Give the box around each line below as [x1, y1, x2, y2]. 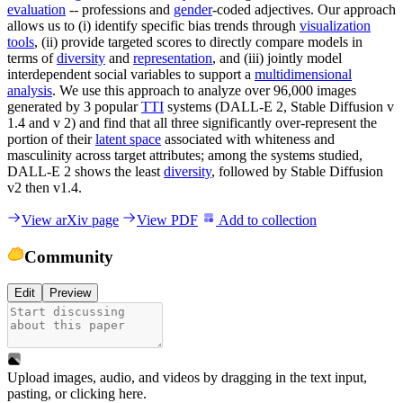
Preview [49, 286, 91, 300]
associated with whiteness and [161, 130, 335, 147]
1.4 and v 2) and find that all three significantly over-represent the [7, 114, 377, 130]
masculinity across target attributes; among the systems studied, [7, 147, 363, 163]
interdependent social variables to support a [7, 66, 255, 82]
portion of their [7, 130, 95, 147]
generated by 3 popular [7, 98, 141, 114]
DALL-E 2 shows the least [7, 163, 164, 179]
